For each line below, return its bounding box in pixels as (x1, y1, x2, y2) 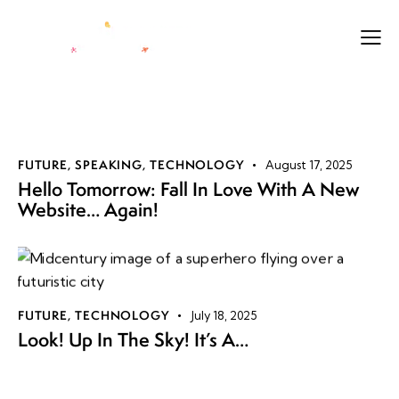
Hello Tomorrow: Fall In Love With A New (18, 176, 359, 203)
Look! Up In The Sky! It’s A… (18, 327, 248, 354)
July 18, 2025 (191, 308, 257, 323)
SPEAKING (75, 157, 142, 174)
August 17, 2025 (265, 158, 353, 173)
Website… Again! (18, 197, 159, 224)
